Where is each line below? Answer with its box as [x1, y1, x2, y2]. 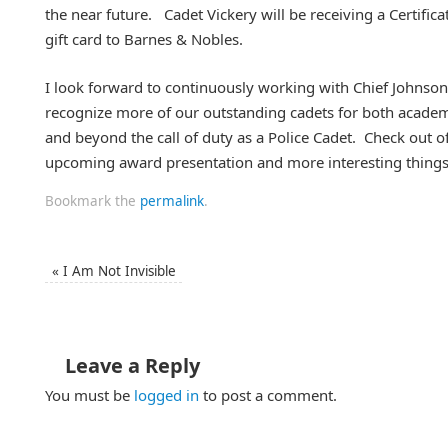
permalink [140, 191, 204, 210]
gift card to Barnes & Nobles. [45, 29, 243, 50]
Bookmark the [45, 191, 140, 210]
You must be [45, 384, 134, 405]
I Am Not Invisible [58, 261, 176, 280]
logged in [134, 384, 199, 405]
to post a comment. [199, 384, 337, 405]
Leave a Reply [65, 351, 200, 379]
